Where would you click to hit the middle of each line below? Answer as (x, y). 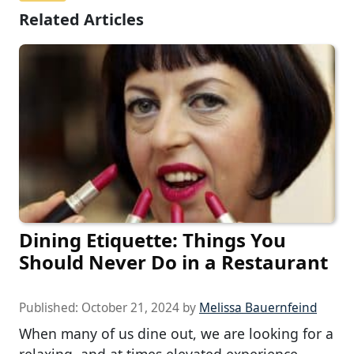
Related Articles (81, 20)
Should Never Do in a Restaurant (173, 262)
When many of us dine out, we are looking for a (176, 333)
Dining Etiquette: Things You (153, 239)
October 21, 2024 (130, 307)
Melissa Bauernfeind (258, 307)
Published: (50, 307)
